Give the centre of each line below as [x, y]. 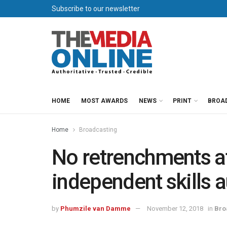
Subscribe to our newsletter [96, 9]
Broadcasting [98, 130]
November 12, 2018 [175, 208]
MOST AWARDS [104, 101]
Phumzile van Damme [96, 208]
